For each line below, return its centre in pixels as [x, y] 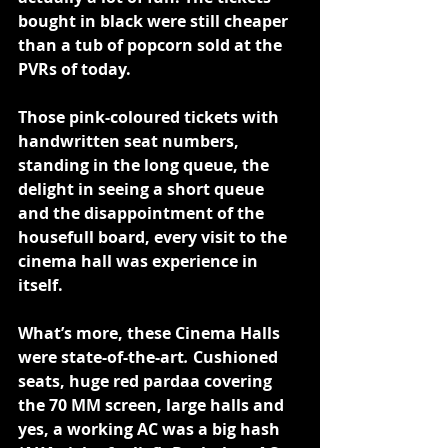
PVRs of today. [74, 69]
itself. [40, 285]
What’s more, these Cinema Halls [151, 333]
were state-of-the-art [101, 357]
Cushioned [237, 357]
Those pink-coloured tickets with [150, 117]
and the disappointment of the [143, 213]
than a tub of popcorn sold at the [152, 45]
